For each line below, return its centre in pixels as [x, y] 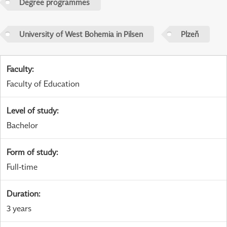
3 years [19, 208]
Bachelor [22, 125]
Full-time [22, 166]
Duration [23, 193]
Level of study [32, 110]
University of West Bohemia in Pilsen [81, 34]
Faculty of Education [43, 83]
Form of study [31, 152]
